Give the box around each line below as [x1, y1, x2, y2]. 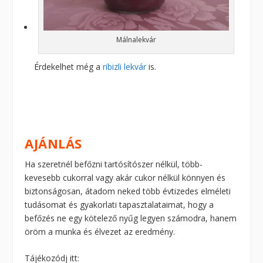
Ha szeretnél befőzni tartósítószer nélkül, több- [25, 158, 203, 170]
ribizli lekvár [103, 60, 147, 72]
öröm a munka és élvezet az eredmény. [25, 225, 176, 237]
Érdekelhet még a [34, 60, 103, 72]
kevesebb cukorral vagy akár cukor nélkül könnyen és [25, 171, 226, 183]
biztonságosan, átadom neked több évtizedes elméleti [25, 185, 231, 197]
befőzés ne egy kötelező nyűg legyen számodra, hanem [25, 212, 237, 224]
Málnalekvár [116, 34, 156, 45]
